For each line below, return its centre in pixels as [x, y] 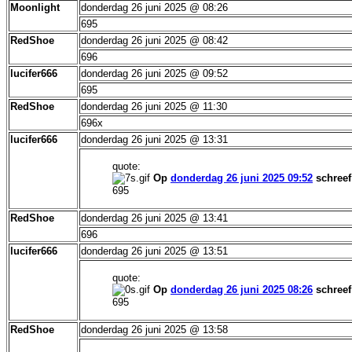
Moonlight [35, 7]
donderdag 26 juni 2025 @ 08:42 [154, 40]
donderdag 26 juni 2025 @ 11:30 [154, 106]
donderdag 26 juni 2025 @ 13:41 [154, 218]
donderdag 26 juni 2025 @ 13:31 [154, 139]
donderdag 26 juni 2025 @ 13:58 [154, 330]
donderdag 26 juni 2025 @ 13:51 [154, 251]
